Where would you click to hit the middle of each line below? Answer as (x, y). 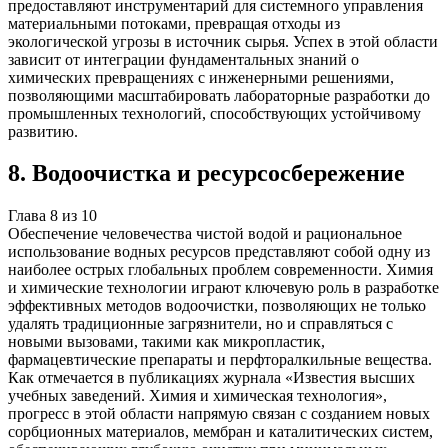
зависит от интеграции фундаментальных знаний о (183, 59)
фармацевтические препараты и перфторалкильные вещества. (220, 360)
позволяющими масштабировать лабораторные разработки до (219, 95)
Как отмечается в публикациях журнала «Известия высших (211, 378)
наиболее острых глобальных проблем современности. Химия (220, 270)
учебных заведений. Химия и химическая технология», (197, 396)
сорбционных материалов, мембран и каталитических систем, (220, 432)
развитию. (43, 131)
